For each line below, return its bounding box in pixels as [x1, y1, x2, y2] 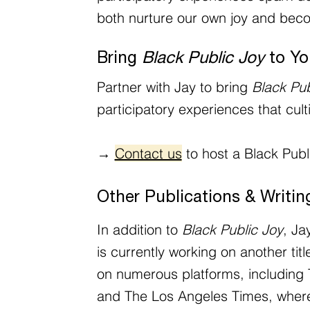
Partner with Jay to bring [96, 77, 252, 95]
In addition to [96, 221, 182, 239]
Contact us [114, 144, 182, 162]
